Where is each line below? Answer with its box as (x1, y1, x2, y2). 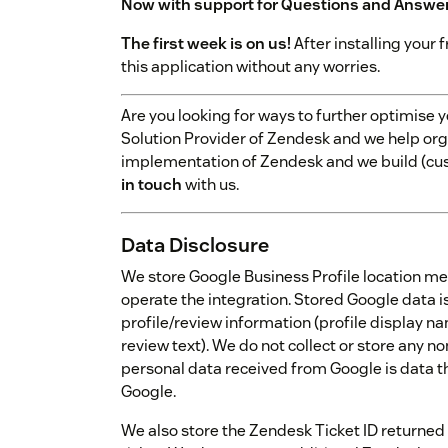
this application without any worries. (121, 56, 380, 78)
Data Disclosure (121, 232, 269, 259)
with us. (182, 174, 239, 196)
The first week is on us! (121, 33, 291, 55)
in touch (121, 174, 182, 196)
